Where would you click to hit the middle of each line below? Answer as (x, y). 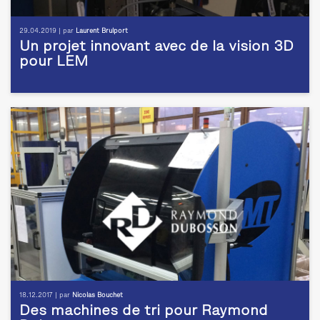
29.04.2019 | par (47, 31)
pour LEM (54, 62)
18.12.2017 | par (46, 296)
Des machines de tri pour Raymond (144, 312)
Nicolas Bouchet (97, 296)
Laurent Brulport (102, 31)
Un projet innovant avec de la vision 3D (156, 47)
